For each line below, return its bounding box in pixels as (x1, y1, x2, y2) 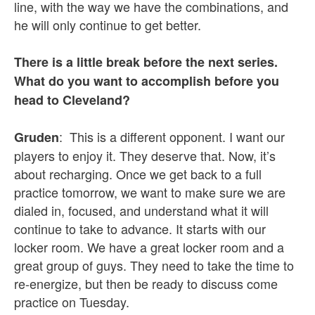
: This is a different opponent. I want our (59, 127, 285, 146)
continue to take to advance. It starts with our (14, 219, 266, 238)
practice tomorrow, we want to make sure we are (14, 183, 285, 201)
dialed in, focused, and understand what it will (14, 201, 269, 219)
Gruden (14, 128, 59, 146)
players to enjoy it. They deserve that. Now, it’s (14, 146, 276, 165)
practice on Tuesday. (14, 292, 129, 311)
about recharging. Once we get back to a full (14, 165, 262, 183)
